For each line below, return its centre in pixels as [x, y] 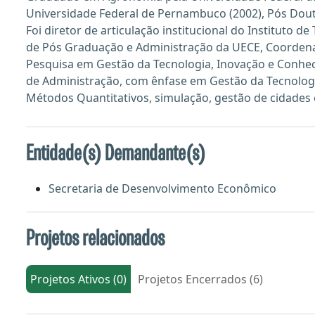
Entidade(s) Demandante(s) [116, 154]
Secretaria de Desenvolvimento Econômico [162, 188]
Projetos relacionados [95, 239]
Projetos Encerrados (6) [200, 279]
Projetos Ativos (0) [78, 279]
